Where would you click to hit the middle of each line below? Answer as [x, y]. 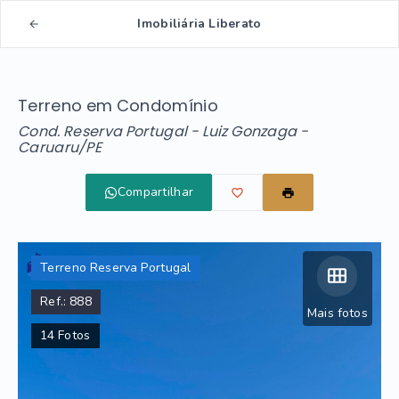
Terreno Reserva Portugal [116, 268]
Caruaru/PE [60, 147]
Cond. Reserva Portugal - [110, 131]
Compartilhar [155, 192]
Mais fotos [337, 313]
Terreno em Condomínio [118, 106]
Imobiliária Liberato [199, 24]
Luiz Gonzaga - [255, 131]
